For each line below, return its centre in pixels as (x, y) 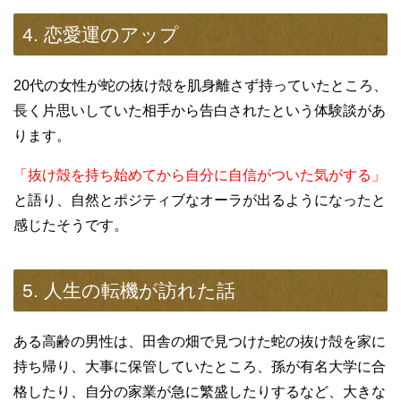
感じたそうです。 (71, 226)
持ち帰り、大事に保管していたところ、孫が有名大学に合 (200, 367)
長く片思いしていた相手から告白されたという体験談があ (200, 111)
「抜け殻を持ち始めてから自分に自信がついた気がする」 (200, 175)
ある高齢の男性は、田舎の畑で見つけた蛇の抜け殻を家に (200, 342)
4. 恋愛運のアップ (101, 35)
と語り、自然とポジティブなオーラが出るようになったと (200, 200)
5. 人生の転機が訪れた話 (129, 291)
